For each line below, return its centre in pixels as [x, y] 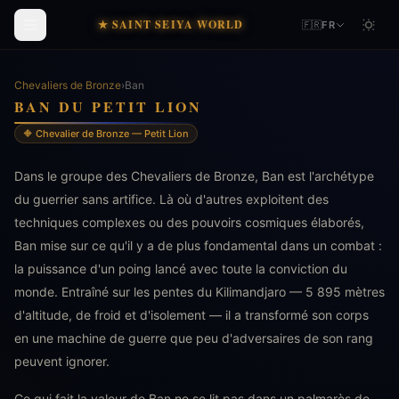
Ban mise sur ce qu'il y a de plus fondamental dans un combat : [198, 245]
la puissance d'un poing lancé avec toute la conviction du [181, 269]
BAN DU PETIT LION [108, 106]
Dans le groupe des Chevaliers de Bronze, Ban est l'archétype [194, 176]
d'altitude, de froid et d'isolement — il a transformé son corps [191, 315]
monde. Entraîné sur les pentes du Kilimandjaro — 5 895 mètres [199, 292]
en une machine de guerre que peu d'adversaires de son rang [194, 338]
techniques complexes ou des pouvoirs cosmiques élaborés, [189, 222]
